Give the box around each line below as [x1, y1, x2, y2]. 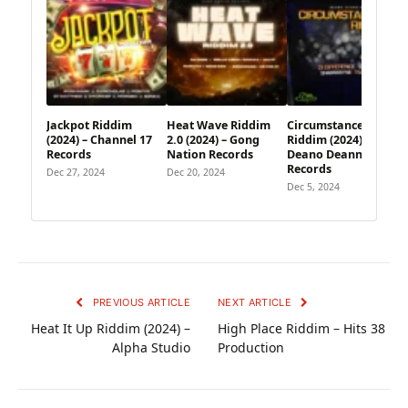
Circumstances [287, 117, 369, 133]
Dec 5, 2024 [287, 179, 340, 193]
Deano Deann [287, 146, 362, 162]
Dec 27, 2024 [46, 165, 105, 178]
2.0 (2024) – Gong [167, 131, 260, 148]
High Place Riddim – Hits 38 [218, 319, 385, 337]
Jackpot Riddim [46, 117, 132, 133]
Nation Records [167, 146, 253, 162]
